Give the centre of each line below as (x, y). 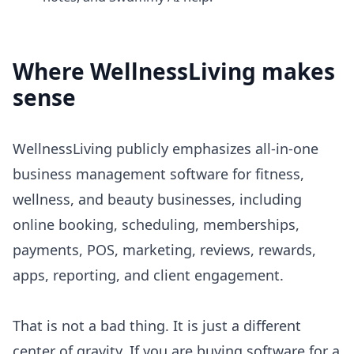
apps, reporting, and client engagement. (148, 275)
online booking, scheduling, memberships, (156, 225)
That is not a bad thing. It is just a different (157, 326)
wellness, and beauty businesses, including (157, 200)
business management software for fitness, (158, 174)
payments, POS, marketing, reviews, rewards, (164, 250)
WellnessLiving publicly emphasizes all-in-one (166, 149)
